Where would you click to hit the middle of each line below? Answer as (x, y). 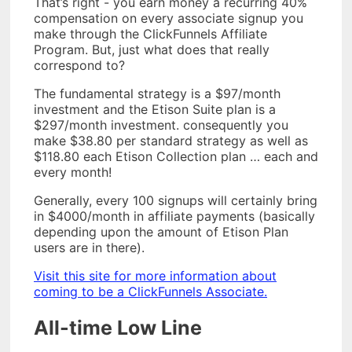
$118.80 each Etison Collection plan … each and (176, 156)
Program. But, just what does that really (152, 49)
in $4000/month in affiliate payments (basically (174, 216)
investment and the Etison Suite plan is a (155, 109)
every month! (73, 172)
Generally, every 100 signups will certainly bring (176, 200)
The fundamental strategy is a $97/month (157, 93)
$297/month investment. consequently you (161, 125)
